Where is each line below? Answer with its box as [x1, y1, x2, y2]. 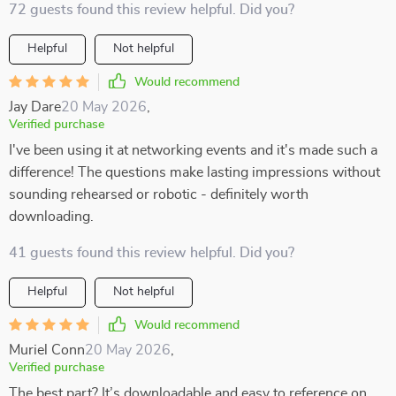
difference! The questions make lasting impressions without [9, 165, 380, 179]
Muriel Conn [9, 343, 85, 357]
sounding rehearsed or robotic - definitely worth [9, 187, 308, 202]
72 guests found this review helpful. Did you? [9, 3, 294, 17]
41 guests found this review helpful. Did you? [9, 246, 294, 260]
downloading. [9, 209, 94, 224]
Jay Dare [9, 100, 61, 114]
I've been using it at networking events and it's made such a [9, 143, 377, 157]
